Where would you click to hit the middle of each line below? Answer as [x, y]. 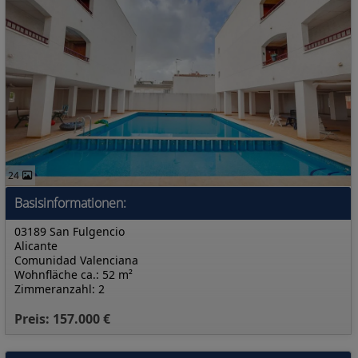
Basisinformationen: [70, 203]
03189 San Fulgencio [70, 231]
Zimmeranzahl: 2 [60, 289]
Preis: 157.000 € [62, 319]
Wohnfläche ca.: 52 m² [74, 274]
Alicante [36, 246]
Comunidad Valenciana [76, 260]
